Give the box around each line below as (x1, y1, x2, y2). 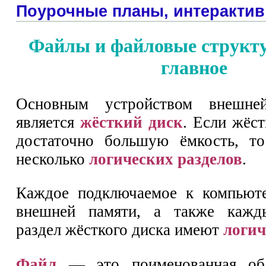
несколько (16, 150, 89, 168)
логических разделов (89, 150, 242, 168)
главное (161, 56, 227, 78)
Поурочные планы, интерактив (16, 2, 265, 21)
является (16, 113, 80, 131)
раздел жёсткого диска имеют (16, 221, 223, 239)
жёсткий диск (80, 113, 183, 131)
